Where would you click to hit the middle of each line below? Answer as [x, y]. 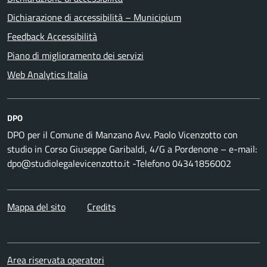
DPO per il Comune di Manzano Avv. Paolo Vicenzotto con [122, 135]
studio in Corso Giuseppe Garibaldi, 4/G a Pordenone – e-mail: [132, 149]
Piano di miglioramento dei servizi [75, 55]
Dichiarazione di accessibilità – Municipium [94, 17]
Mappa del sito [36, 207]
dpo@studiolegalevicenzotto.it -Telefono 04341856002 [119, 163]
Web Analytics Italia [47, 74]
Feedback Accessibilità [52, 36]
